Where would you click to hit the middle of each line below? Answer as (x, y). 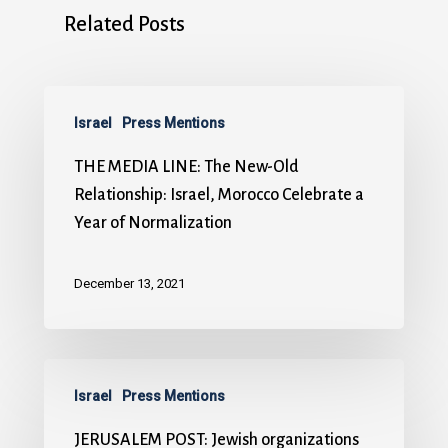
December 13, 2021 (129, 283)
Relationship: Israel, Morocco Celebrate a (219, 194)
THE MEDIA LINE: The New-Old (186, 166)
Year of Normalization (153, 222)
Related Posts (124, 23)
